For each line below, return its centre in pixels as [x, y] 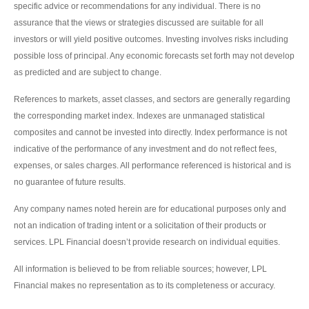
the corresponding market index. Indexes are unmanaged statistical [139, 116]
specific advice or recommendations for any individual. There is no [137, 7]
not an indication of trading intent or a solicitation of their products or [140, 226]
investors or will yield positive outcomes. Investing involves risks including [151, 40]
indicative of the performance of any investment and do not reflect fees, [145, 149]
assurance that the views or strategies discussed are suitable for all [139, 23]
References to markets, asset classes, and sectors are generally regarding [152, 100]
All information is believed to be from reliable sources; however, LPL [140, 269]
